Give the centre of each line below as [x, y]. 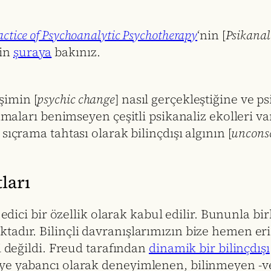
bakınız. [76, 52]
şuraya [32, 52]
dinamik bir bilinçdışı [209, 248]
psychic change [76, 100]
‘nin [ [211, 35]
